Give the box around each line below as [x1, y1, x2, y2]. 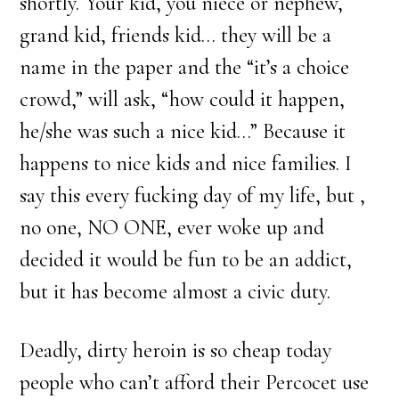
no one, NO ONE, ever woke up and [20, 215, 325, 240]
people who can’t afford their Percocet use [20, 370, 370, 395]
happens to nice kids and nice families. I [20, 151, 353, 176]
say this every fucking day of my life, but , [20, 183, 366, 208]
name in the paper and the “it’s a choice [20, 54, 350, 80]
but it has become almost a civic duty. [20, 279, 331, 305]
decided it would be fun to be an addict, [20, 247, 353, 273]
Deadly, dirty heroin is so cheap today [20, 338, 332, 363]
